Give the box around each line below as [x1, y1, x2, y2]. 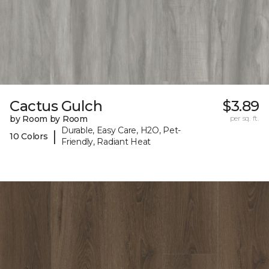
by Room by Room [10, 113, 88, 125]
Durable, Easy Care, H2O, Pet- [61, 125, 181, 136]
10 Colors [10, 130, 48, 142]
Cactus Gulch [10, 97, 103, 115]
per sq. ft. [229, 113, 259, 123]
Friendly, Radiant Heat [61, 136, 151, 148]
